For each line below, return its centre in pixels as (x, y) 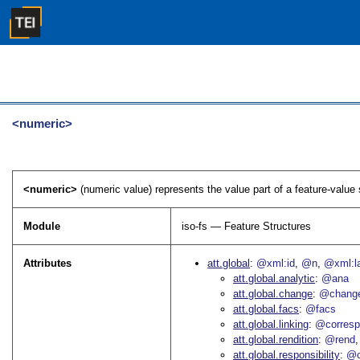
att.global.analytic (274, 279)
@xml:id (276, 264)
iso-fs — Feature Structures (247, 227)
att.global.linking (271, 325)
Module (42, 227)
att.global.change (273, 294)
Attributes (48, 264)
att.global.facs (266, 309)
